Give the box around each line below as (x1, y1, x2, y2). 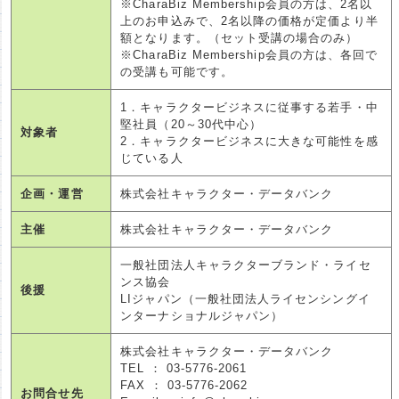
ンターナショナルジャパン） (120, 308, 284, 322)
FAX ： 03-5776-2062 (120, 378, 248, 392)
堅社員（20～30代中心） (120, 117, 263, 131)
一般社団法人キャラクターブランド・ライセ (120, 257, 371, 272)
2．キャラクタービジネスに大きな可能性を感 (120, 134, 379, 148)
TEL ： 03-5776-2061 (120, 361, 248, 375)
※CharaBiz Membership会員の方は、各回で (120, 47, 379, 61)
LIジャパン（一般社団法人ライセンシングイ (120, 291, 370, 305)
